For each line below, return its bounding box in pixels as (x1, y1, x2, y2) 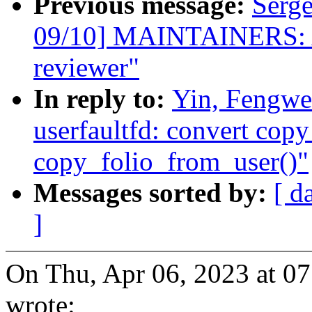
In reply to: (33, 84, 172, 114)
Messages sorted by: (33, 178, 274, 208)
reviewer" (33, 52, 139, 83)
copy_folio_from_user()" (33, 146, 309, 177)
